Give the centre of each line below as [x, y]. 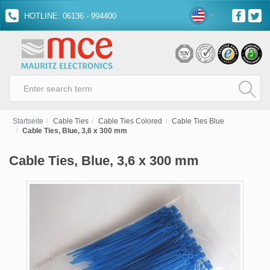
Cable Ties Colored [130, 121]
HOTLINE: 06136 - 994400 [69, 16]
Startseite [28, 121]
